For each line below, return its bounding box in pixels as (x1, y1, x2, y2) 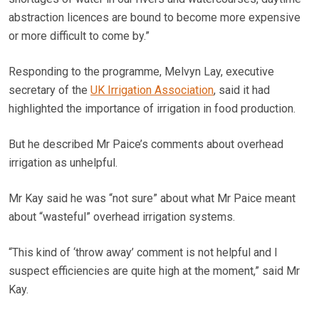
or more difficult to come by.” (9, 28, 150, 43)
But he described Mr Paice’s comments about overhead (9, 137, 283, 151)
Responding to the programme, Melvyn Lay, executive (9, 64, 274, 78)
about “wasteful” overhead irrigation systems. (9, 209, 235, 224)
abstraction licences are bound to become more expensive (9, 10, 300, 24)
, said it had (214, 83, 270, 97)
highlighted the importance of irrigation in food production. (9, 101, 296, 115)
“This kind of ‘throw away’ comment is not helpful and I (9, 245, 278, 259)
